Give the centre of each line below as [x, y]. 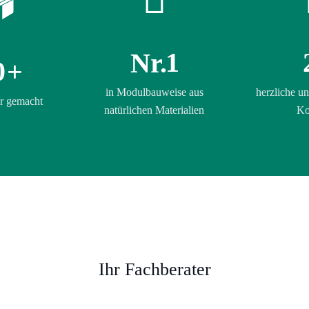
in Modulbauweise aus [154, 92]
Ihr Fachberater [154, 269]
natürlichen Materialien [154, 110]
